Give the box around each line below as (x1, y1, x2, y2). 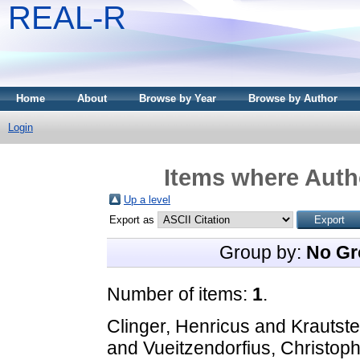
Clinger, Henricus (107, 315, 250, 337)
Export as (109, 213, 157, 226)
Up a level (124, 193, 170, 206)
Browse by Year (139, 92, 216, 104)
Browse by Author (248, 92, 337, 104)
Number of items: (107, 283, 252, 305)
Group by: (219, 241, 306, 263)
